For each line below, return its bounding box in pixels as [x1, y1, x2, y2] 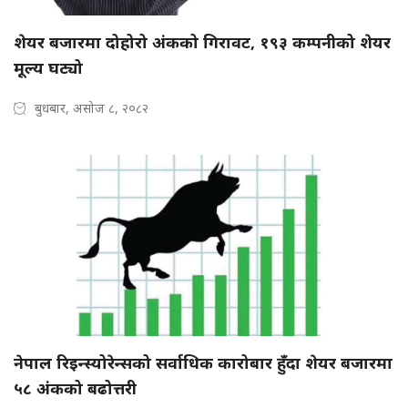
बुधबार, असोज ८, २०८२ [35, 99, 148, 117]
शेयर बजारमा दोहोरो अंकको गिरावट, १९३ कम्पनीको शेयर [14, 31, 391, 54]
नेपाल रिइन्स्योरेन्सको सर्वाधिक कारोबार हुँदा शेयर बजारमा [14, 352, 393, 374]
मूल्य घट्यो [14, 56, 83, 79]
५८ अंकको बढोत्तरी [14, 377, 137, 400]
